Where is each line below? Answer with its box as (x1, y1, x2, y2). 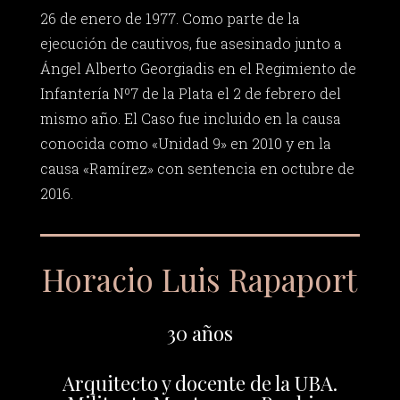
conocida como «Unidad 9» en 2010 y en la (39, 134, 331, 154)
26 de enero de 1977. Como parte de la (39, 9, 300, 29)
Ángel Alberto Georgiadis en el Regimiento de (39, 59, 356, 79)
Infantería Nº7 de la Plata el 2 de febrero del (39, 84, 341, 104)
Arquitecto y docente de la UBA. (62, 369, 337, 396)
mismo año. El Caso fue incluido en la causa (39, 109, 341, 129)
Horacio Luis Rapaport (42, 257, 358, 300)
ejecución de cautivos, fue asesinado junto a (39, 34, 342, 54)
